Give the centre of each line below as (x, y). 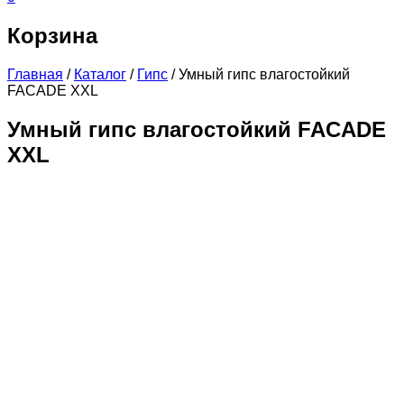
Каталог (100, 74)
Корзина (52, 35)
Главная (35, 74)
